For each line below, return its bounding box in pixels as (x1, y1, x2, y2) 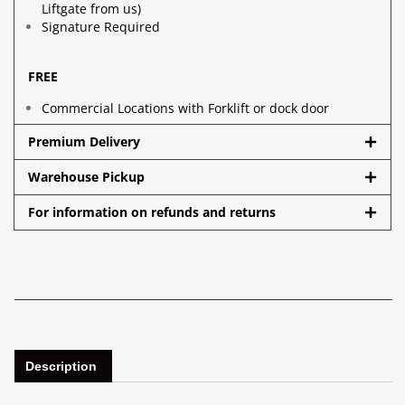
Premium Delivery (28, 132, 140, 150)
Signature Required (42, 17, 160, 35)
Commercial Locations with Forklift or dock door (42, 99, 329, 117)
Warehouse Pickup (28, 167, 145, 185)
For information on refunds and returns (28, 202, 276, 221)
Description (24, 359, 97, 374)
